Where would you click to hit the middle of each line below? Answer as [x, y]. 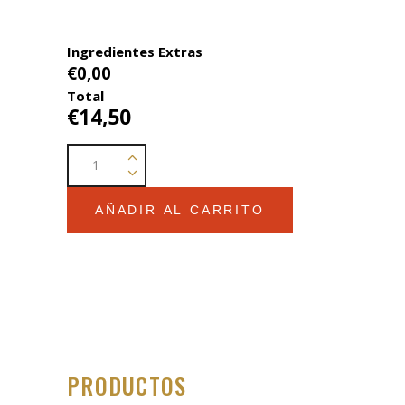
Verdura [93, 177]
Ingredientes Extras [135, 51]
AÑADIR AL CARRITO [180, 209]
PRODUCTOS [127, 385]
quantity [93, 198]
